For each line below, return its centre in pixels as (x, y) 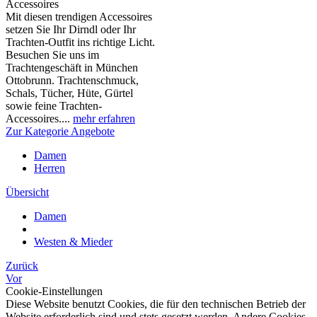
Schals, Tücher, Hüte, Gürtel (69, 93)
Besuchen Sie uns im (52, 55)
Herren (50, 168)
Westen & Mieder (73, 242)
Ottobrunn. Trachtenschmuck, (72, 80)
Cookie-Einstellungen (54, 291)
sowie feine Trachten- (54, 106)
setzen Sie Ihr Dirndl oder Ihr (71, 29)
